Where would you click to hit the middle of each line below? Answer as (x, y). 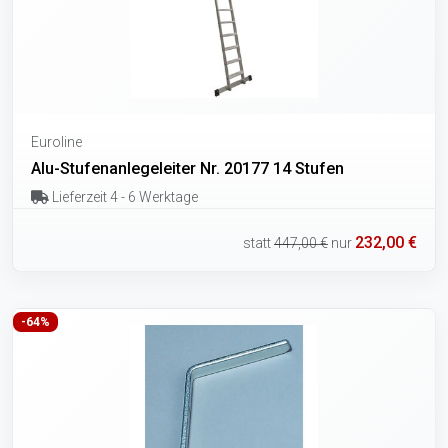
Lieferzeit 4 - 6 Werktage (123, 197)
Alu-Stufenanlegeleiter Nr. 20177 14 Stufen (187, 169)
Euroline (56, 142)
